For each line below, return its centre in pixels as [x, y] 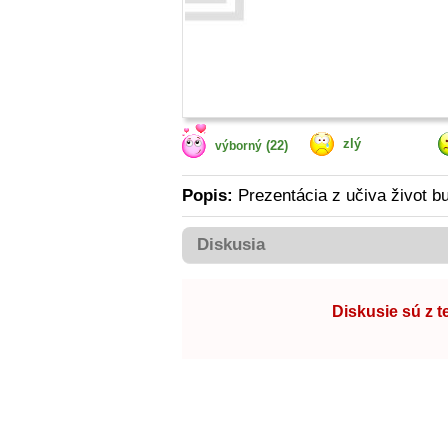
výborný [238, 146]
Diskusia [231, 244]
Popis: [207, 195]
